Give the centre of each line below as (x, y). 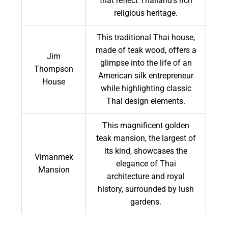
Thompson (54, 69)
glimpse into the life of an (146, 63)
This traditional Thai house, (146, 38)
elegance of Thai (146, 164)
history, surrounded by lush (146, 189)
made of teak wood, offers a (146, 50)
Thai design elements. (146, 101)
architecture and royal (146, 177)
